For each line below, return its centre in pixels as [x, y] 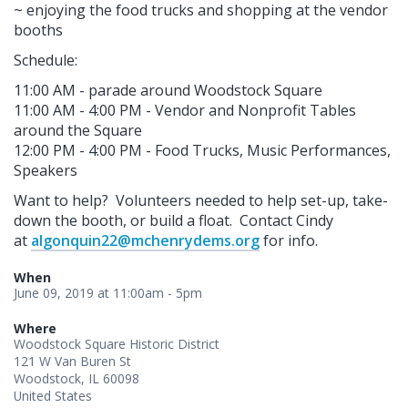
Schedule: [46, 60]
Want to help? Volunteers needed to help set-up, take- [201, 200]
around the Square [78, 130]
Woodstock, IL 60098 [76, 378]
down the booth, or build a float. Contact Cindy [173, 220]
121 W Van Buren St [72, 361]
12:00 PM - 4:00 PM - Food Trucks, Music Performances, [202, 150]
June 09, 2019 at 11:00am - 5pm [108, 292]
